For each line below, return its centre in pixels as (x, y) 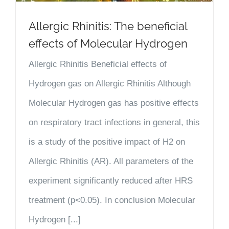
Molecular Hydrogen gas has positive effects (114, 103)
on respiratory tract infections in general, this (114, 122)
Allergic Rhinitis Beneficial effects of (98, 64)
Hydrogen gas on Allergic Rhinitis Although (110, 83)
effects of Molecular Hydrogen (108, 43)
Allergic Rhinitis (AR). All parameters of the (111, 161)
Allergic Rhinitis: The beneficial (108, 26)
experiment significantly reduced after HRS (111, 180)
